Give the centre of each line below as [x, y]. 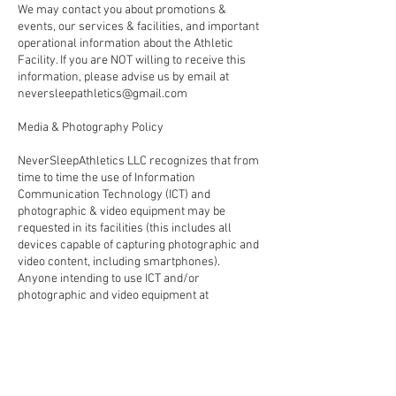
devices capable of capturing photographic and [138, 245]
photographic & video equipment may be [122, 211]
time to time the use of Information [107, 178]
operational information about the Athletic [126, 43]
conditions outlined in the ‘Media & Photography [141, 346]
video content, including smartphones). [119, 262]
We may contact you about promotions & [122, 10]
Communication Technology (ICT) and [114, 194]
